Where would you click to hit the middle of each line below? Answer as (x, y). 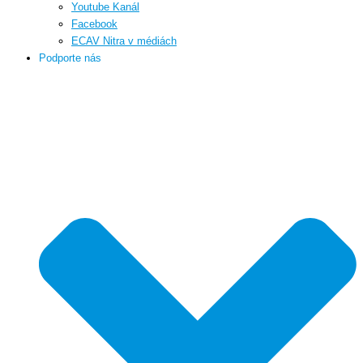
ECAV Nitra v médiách (124, 41)
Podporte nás (70, 58)
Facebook (94, 23)
